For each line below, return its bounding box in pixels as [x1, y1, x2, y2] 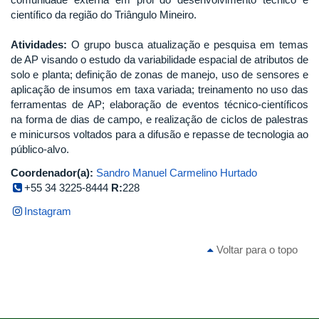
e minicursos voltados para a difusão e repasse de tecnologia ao [11, 127, 308, 140]
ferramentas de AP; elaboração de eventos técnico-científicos [11, 98, 308, 110]
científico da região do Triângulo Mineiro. [11, 8, 197, 21]
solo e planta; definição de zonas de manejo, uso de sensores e [11, 68, 308, 80]
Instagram [24, 204, 72, 217]
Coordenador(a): [11, 166, 93, 179]
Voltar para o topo [214, 243, 298, 256]
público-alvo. [11, 142, 69, 155]
